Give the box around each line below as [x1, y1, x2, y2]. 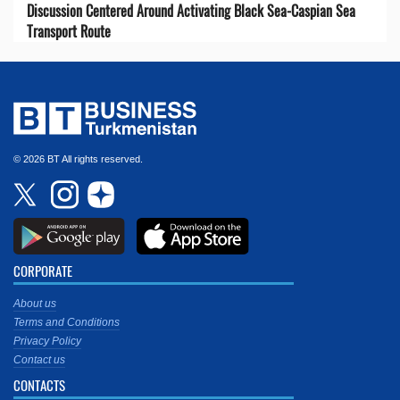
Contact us [13, 353, 65, 366]
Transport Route [27, 20, 111, 42]
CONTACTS [13, 374, 65, 395]
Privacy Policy [13, 334, 81, 347]
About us [13, 296, 56, 310]
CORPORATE [13, 260, 72, 280]
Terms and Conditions [13, 315, 120, 329]
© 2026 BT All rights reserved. [13, 153, 143, 164]
